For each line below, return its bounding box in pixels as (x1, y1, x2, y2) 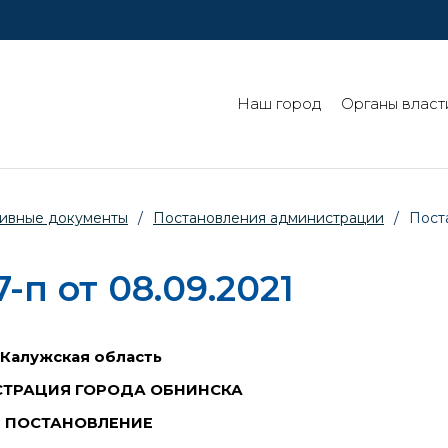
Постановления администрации (153, 209, 384, 228)
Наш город (237, 95, 321, 114)
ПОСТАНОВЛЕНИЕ (5, 413, 154, 432)
